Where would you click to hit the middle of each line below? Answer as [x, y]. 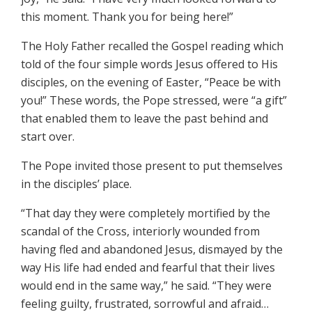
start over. [48, 137]
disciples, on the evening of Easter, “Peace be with [151, 83]
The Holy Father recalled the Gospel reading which [152, 46]
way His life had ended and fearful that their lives [148, 268]
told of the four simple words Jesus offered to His [149, 64]
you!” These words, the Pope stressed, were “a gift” [154, 101]
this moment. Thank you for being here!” [127, 17]
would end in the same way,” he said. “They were [146, 286]
